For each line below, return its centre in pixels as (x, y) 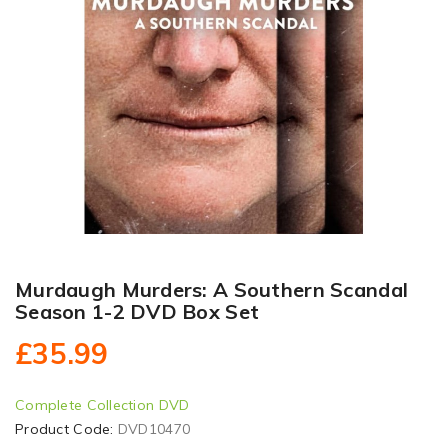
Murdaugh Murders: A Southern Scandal (212, 289)
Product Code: (66, 428)
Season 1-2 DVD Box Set (137, 311)
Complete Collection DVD (102, 404)
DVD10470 (154, 428)
